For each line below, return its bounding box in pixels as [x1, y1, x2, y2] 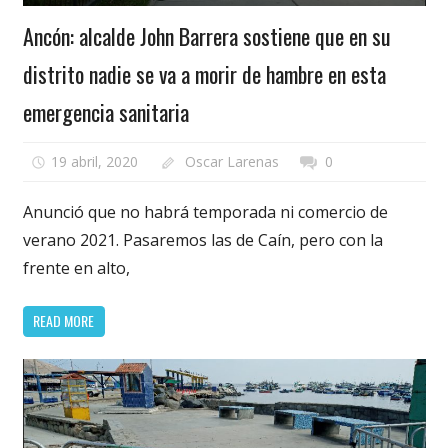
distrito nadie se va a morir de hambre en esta [22, 58, 386, 91]
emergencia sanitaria [22, 96, 189, 129]
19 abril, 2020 [51, 151, 139, 171]
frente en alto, [22, 256, 130, 279]
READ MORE [33, 310, 94, 332]
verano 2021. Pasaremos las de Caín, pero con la [22, 228, 383, 251]
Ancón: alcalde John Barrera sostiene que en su [22, 20, 391, 53]
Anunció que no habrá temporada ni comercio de [22, 200, 388, 223]
